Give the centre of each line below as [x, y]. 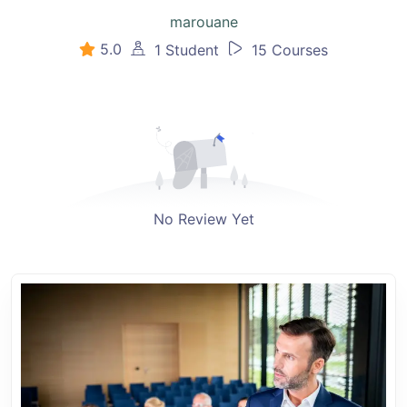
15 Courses [288, 50]
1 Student [184, 50]
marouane [203, 21]
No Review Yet [203, 219]
